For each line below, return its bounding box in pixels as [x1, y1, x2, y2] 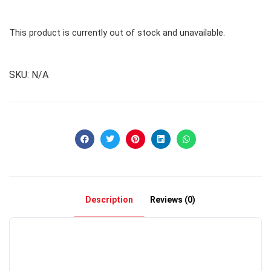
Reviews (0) [150, 194, 195, 204]
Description [85, 194, 133, 204]
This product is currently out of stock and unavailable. [9, 27, 225, 39]
